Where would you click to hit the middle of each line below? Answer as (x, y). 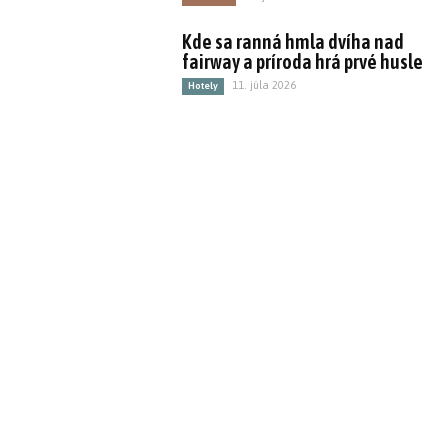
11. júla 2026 (264, 85)
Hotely (203, 85)
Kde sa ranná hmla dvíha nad (293, 41)
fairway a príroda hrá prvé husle (303, 61)
